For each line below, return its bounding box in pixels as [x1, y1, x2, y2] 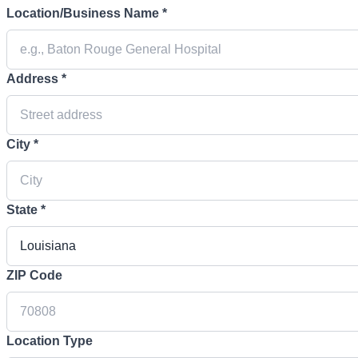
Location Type [6, 334, 93, 348]
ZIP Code [6, 268, 62, 283]
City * [6, 137, 38, 152]
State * [6, 203, 46, 217]
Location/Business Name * [6, 6, 167, 21]
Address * [6, 72, 66, 86]
